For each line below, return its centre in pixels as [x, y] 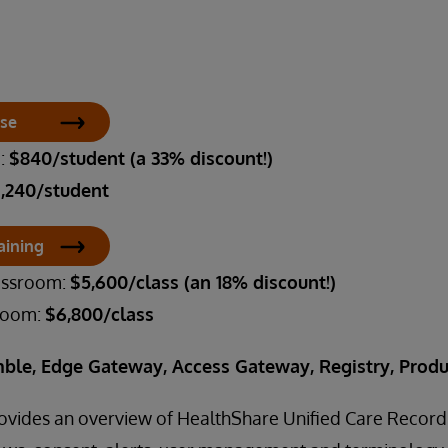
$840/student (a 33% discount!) [141, 158]
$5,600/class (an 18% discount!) [203, 282]
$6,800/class [99, 314]
